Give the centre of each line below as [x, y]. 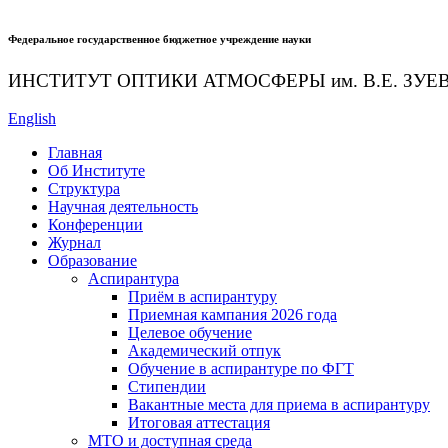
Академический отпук [204, 350]
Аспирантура [133, 278]
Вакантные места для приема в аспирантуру [279, 404]
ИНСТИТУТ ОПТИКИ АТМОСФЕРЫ [169, 80]
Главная [75, 152]
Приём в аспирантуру [202, 296]
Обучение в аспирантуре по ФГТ [241, 368]
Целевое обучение [190, 332]
